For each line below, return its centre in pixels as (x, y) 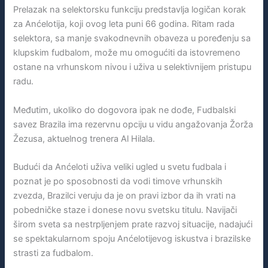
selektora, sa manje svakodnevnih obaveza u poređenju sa (132, 39)
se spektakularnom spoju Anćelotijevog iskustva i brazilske (132, 239)
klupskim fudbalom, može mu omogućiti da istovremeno (127, 53)
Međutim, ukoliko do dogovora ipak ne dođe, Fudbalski (125, 110)
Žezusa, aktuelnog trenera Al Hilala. (84, 138)
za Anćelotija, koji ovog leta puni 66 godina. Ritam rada (124, 24)
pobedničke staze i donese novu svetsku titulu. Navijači (125, 210)
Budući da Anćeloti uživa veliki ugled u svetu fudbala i (120, 167)
